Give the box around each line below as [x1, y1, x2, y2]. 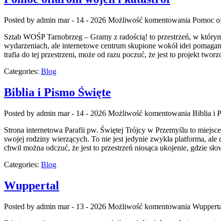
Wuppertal [4, 179, 59, 192]
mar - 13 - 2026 [58, 202, 106, 211]
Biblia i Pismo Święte [4, 86, 111, 99]
